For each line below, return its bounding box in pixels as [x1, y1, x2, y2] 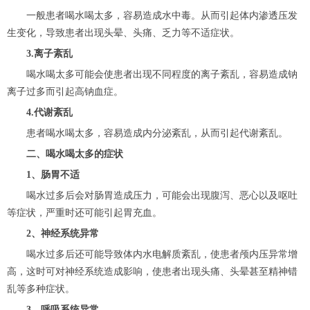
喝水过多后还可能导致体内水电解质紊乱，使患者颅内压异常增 [7, 249, 298, 260]
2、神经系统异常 [26, 228, 99, 239]
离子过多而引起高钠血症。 [7, 86, 123, 98]
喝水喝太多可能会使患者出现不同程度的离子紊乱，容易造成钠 [7, 69, 298, 80]
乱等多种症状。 [7, 284, 75, 295]
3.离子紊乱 [17, 48, 73, 60]
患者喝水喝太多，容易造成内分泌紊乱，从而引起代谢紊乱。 [7, 128, 288, 139]
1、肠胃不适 [7, 170, 80, 181]
